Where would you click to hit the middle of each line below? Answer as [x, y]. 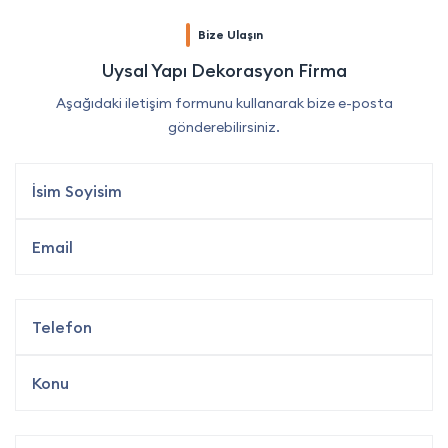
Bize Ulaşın [230, 35]
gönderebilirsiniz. [224, 127]
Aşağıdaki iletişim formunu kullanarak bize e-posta [224, 103]
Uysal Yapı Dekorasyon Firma [224, 71]
